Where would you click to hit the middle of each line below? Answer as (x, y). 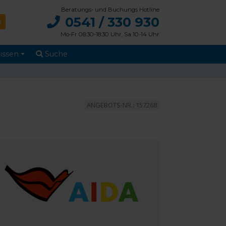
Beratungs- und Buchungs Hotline (110, 9)
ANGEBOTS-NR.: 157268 (122, 105)
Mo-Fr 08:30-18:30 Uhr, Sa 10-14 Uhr (110, 34)
